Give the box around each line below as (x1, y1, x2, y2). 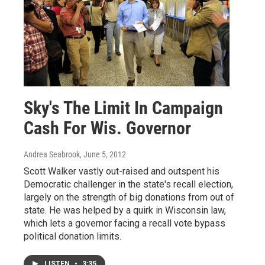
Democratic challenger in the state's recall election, (24, 179, 233, 190)
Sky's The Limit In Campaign (24, 98, 223, 119)
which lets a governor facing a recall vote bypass (24, 218, 225, 230)
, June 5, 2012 (80, 150, 126, 160)
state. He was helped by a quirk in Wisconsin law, (24, 205, 226, 216)
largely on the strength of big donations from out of (24, 192, 234, 203)
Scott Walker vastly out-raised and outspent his (24, 166, 219, 177)
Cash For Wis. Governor (24, 118, 191, 139)
